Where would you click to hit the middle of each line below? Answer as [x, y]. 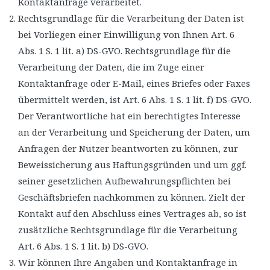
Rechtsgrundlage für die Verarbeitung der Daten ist [131, 18]
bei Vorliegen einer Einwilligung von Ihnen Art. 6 [126, 34]
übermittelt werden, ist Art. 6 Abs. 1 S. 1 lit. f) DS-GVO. [135, 99]
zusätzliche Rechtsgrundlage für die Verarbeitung [128, 229]
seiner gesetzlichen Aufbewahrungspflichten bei [124, 181]
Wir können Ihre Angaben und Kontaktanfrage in [128, 262]
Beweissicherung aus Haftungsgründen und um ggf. [132, 164]
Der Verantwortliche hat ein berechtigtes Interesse [129, 115]
